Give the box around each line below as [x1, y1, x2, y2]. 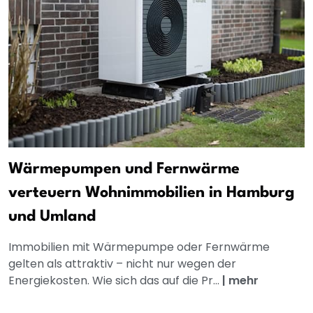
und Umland [8, 209, 96, 225]
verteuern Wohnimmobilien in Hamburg [8, 185, 295, 201]
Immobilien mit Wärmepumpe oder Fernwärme [8, 239, 270, 256]
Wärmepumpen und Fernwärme [8, 161, 240, 177]
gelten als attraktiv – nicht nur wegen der [8, 256, 236, 272]
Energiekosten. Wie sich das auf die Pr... [8, 272, 222, 289]
